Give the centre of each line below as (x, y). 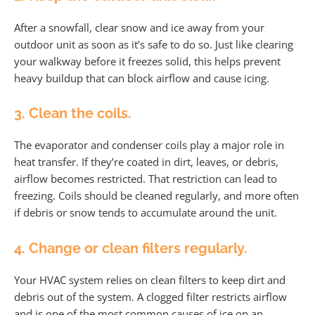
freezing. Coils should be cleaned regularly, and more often (156, 196)
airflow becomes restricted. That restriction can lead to (146, 179)
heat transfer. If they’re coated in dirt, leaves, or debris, (146, 162)
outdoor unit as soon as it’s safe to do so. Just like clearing (154, 44)
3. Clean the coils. (73, 114)
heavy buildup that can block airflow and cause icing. (142, 78)
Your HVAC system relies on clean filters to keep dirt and (150, 279)
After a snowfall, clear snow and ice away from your (139, 27)
